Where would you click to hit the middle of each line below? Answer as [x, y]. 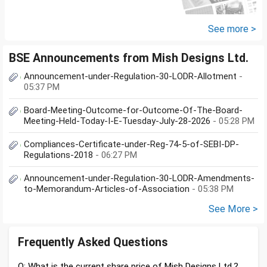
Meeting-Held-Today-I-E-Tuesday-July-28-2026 [118, 121]
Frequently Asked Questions [93, 243]
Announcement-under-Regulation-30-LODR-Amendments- [139, 178]
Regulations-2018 [60, 155]
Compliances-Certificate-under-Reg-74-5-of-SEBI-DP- [131, 145]
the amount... [42, 24]
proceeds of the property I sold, [85, 12]
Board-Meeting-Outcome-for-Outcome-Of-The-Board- [133, 111]
